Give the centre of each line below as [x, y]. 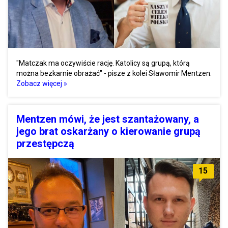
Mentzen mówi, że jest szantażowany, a [108, 119]
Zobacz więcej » [42, 83]
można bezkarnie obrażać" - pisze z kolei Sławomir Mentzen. [114, 73]
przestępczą [45, 143]
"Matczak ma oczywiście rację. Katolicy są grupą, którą [103, 63]
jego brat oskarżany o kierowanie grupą [108, 131]
